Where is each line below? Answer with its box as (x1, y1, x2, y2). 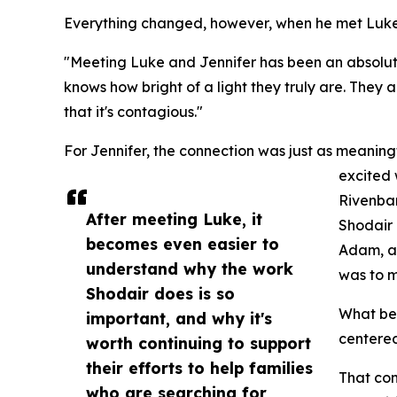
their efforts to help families (86, 358, 313, 378)
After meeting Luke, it (86, 209, 262, 230)
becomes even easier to (86, 234, 279, 254)
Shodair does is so (86, 284, 235, 304)
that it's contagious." (64, 103, 203, 121)
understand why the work (86, 259, 293, 279)
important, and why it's (86, 308, 272, 329)
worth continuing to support (86, 333, 311, 354)
